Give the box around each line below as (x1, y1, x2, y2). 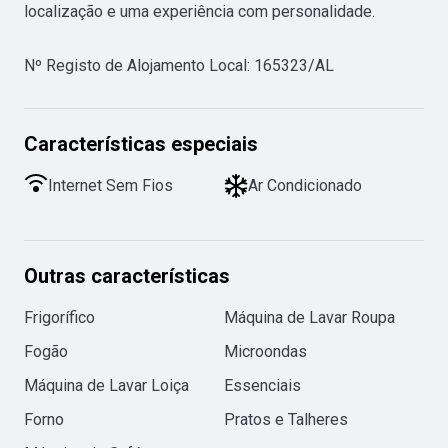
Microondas (224, 341, 307, 361)
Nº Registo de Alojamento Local (24, 55, 247, 75)
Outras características (24, 263, 230, 288)
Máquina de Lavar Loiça (24, 375, 189, 395)
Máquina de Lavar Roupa (224, 307, 395, 327)
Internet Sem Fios (48, 175, 173, 195)
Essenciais (224, 375, 301, 395)
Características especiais (24, 131, 258, 156)
